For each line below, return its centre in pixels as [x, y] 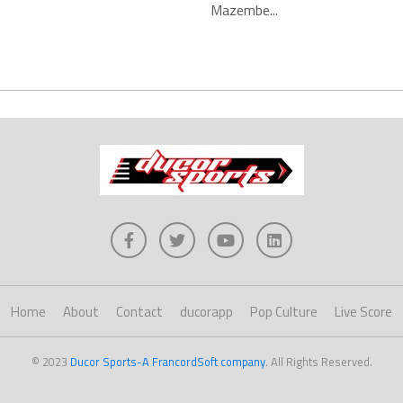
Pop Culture [284, 312]
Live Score [363, 312]
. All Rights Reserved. [318, 362]
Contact [139, 312]
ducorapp [206, 312]
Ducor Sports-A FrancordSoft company [167, 362]
